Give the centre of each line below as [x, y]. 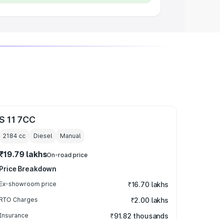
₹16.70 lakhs [148, 184]
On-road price [67, 155]
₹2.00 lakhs [149, 200]
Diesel [43, 136]
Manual [70, 136]
